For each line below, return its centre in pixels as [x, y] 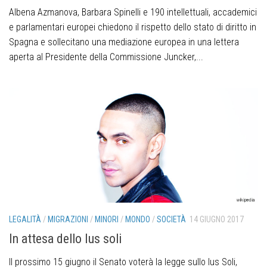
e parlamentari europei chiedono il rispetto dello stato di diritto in [133, 27]
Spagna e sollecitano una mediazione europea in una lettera [124, 42]
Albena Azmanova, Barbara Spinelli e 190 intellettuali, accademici [133, 13]
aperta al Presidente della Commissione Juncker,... [106, 57]
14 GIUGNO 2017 [217, 219]
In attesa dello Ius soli [65, 238]
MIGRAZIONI [68, 219]
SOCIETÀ [171, 219]
